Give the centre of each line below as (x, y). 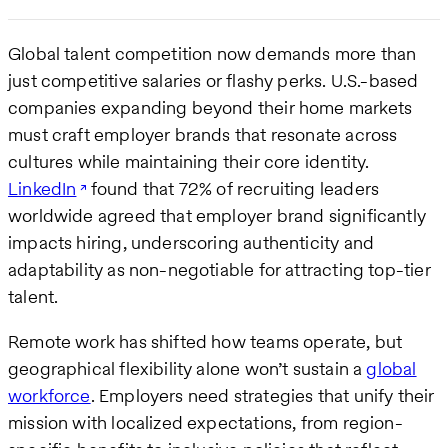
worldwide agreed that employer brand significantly (217, 215)
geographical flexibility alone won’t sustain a (187, 368)
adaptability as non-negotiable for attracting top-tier (219, 269)
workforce (49, 395)
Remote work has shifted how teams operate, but (205, 341)
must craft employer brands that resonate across (203, 134)
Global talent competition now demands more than (212, 53)
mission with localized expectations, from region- (205, 422)
